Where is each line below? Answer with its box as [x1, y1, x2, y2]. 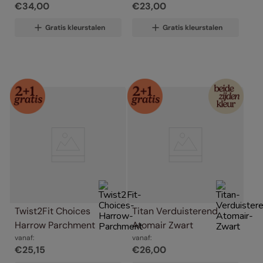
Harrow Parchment [15, 218, 95, 231]
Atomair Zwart [132, 218, 193, 231]
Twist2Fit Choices [15, 204, 90, 217]
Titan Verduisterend [132, 204, 218, 217]
